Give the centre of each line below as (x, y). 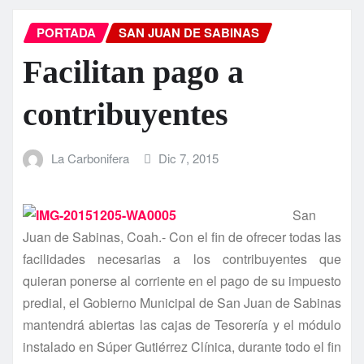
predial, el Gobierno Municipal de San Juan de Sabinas (182, 302)
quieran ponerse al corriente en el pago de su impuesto (182, 280)
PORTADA (66, 33)
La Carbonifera (90, 158)
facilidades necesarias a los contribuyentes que (182, 258)
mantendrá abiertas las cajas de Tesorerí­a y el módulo (182, 324)
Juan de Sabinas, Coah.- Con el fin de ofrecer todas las (182, 236)
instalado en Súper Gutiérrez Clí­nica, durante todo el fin (182, 346)
